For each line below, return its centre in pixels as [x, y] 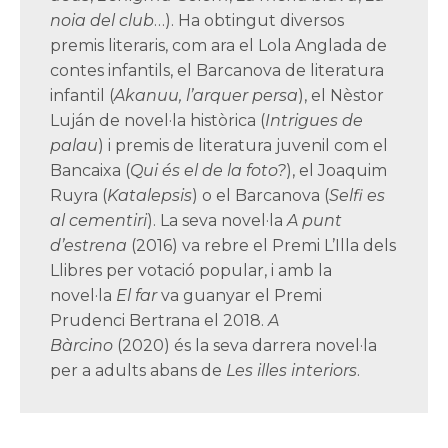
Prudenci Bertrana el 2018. [159, 321]
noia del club [102, 21]
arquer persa [246, 96]
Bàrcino [81, 346]
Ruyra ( [79, 196]
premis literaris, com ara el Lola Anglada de [219, 46]
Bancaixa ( [90, 171]
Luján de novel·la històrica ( [158, 121]
